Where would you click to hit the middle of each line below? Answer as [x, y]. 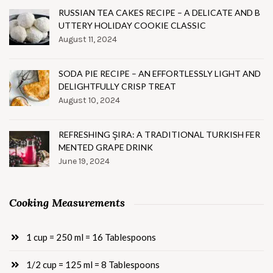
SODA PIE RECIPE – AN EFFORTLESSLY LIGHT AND [160, 74]
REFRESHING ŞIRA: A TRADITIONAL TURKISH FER [159, 135]
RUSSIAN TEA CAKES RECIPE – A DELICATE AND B [159, 13]
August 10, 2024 [89, 101]
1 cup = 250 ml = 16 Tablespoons [90, 237]
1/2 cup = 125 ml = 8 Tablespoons [92, 265]
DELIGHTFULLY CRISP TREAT [117, 87]
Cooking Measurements [67, 203]
